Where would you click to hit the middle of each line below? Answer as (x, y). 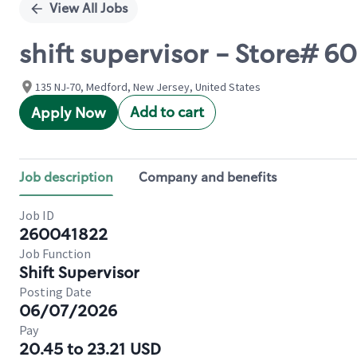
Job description (66, 177)
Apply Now (69, 113)
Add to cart (167, 112)
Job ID (37, 215)
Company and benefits (208, 177)
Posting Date (55, 292)
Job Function (55, 253)
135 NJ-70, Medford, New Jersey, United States (148, 87)
